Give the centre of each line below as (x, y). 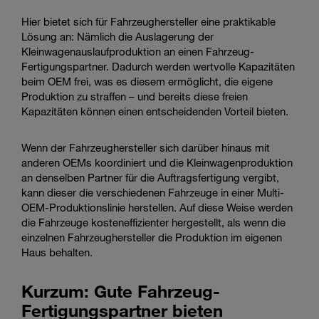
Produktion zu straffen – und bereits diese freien (135, 96)
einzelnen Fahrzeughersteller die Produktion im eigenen (152, 237)
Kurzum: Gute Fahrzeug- (121, 291)
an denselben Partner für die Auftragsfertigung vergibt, (150, 177)
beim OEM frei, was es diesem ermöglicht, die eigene (147, 81)
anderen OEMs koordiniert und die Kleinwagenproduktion (157, 162)
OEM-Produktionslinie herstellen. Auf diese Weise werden (157, 207)
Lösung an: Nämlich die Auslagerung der (117, 36)
